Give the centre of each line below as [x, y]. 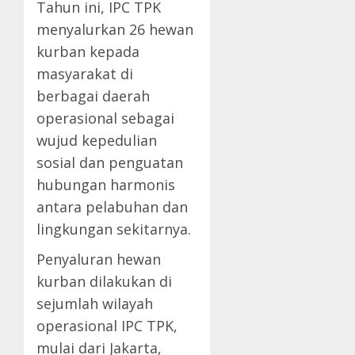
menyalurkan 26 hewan [115, 30]
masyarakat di [85, 74]
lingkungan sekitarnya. [114, 229]
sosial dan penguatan [110, 163]
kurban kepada [88, 52]
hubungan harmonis [106, 185]
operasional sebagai [105, 118]
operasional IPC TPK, [107, 326]
